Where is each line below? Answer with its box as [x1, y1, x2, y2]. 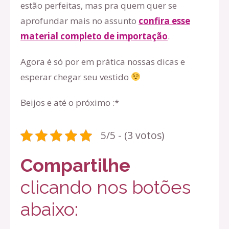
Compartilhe [20, 154, 130, 176]
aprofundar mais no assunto [20, 14, 139, 27]
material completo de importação [20, 30, 168, 42]
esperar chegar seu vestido [20, 71, 131, 83]
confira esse [139, 14, 190, 27]
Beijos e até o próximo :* [20, 96, 119, 108]
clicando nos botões [20, 176, 191, 198]
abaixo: [20, 198, 78, 220]
